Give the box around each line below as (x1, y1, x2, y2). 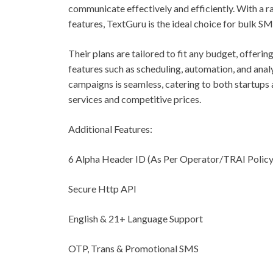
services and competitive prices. (68, 93, 201, 105)
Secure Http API (68, 183, 136, 194)
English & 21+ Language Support (68, 213, 203, 224)
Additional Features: (68, 123, 152, 135)
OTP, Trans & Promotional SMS (68, 243, 199, 254)
